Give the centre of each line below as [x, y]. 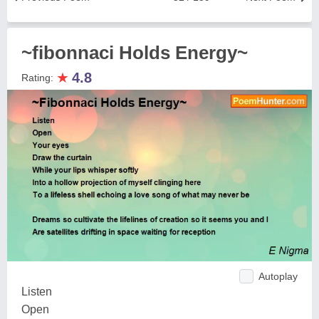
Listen [37, 291]
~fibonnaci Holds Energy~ [135, 53]
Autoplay [278, 276]
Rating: [39, 78]
